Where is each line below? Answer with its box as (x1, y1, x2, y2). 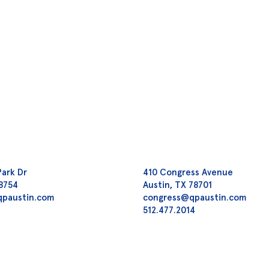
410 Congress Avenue (143, 166, 234, 178)
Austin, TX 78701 (143, 178, 213, 190)
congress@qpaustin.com (143, 191, 247, 203)
